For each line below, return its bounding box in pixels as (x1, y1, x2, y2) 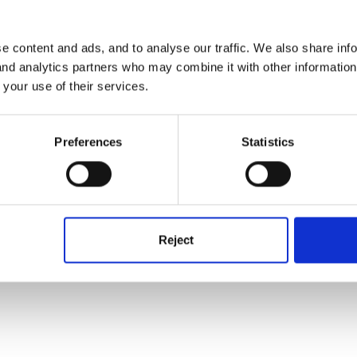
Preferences (54, 135, 123, 149)
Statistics (241, 135, 294, 149)
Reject (158, 233, 194, 247)
